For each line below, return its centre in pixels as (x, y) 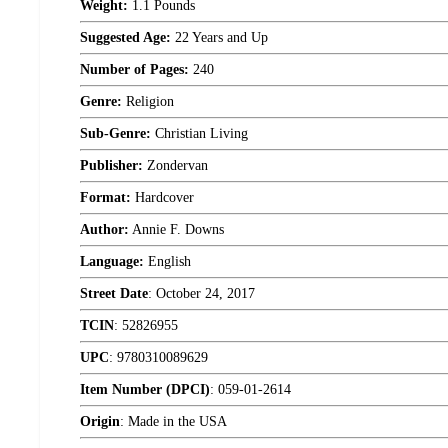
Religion (148, 102)
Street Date (114, 294)
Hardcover (162, 198)
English (167, 262)
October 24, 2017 (205, 294)
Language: (112, 262)
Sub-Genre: (115, 134)
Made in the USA (177, 422)
